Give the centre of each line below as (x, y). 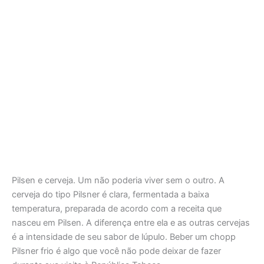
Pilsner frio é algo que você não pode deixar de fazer (116, 251)
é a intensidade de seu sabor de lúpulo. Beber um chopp (124, 237)
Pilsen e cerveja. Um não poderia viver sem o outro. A (118, 180)
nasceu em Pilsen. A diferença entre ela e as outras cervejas (131, 222)
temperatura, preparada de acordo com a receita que (117, 208)
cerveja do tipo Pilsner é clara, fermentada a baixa (110, 194)
